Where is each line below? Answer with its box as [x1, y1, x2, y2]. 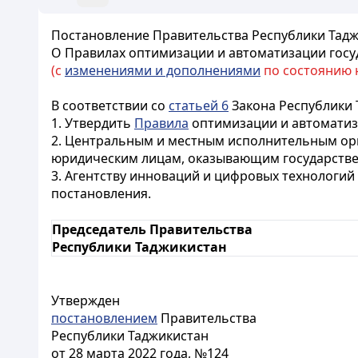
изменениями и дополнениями [65, 62, 261, 79]
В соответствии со [51, 97, 169, 114]
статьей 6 [169, 97, 229, 114]
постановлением [51, 309, 157, 327]
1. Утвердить [51, 114, 134, 132]
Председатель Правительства [52, 221, 253, 238]
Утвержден [51, 292, 120, 309]
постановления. [51, 185, 151, 202]
